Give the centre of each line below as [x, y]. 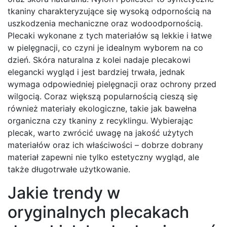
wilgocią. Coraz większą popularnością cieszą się [103, 97]
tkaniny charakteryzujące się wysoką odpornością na [109, 11]
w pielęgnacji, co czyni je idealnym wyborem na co [105, 48]
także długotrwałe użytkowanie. [69, 169]
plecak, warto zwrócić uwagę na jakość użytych [100, 133]
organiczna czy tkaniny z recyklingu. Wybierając [100, 121]
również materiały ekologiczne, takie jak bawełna [102, 109]
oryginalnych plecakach [98, 212]
